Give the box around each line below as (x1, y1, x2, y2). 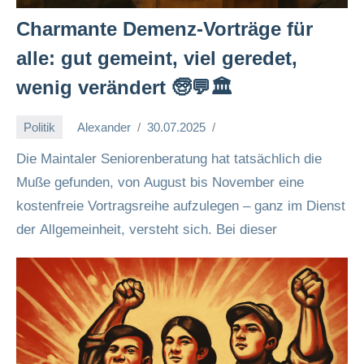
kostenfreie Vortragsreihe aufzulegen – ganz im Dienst (16, 198, 345, 214)
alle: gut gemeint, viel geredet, (16, 47, 297, 69)
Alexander (77, 119, 131, 134)
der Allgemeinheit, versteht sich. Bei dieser (16, 222, 277, 237)
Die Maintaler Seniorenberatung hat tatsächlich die (16, 151, 322, 167)
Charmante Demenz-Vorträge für (16, 18, 313, 40)
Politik (24, 119, 55, 134)
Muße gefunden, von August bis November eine (16, 175, 304, 190)
